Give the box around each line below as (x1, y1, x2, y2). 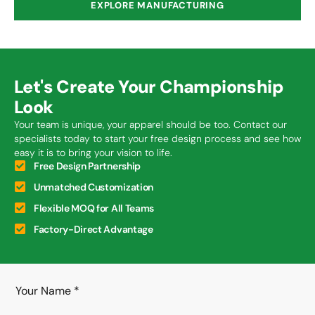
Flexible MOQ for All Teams (34, 201, 155, 214)
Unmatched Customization (34, 180, 154, 193)
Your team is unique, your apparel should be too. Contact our (14, 117, 287, 131)
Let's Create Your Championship (14, 75, 283, 98)
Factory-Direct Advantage (34, 222, 153, 236)
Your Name (15, 283, 72, 299)
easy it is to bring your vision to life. (14, 146, 172, 159)
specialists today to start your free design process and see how (14, 131, 301, 145)
